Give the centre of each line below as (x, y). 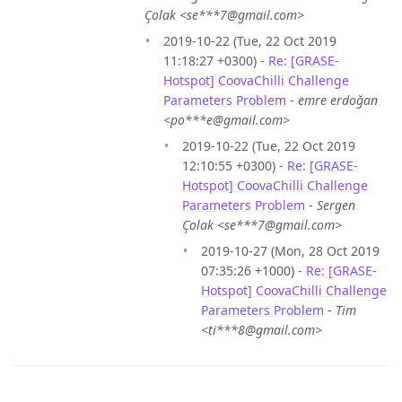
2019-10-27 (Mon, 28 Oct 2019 (290, 250)
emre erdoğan (338, 100)
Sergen (336, 205)
